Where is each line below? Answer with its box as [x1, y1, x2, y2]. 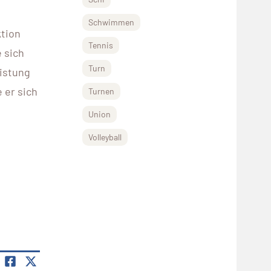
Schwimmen [88, 17, 134, 27]
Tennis [88, 40, 113, 50]
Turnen [88, 86, 114, 96]
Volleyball [88, 132, 122, 142]
